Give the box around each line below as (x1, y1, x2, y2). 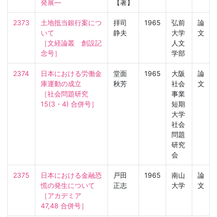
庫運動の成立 (40, 79, 81, 88)
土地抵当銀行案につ (40, 18, 102, 27)
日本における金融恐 (40, 170, 102, 179)
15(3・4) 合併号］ (40, 99, 98, 108)
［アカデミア (40, 191, 88, 200)
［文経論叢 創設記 (40, 38, 102, 47)
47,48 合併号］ (40, 201, 88, 210)
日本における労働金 (40, 69, 102, 77)
